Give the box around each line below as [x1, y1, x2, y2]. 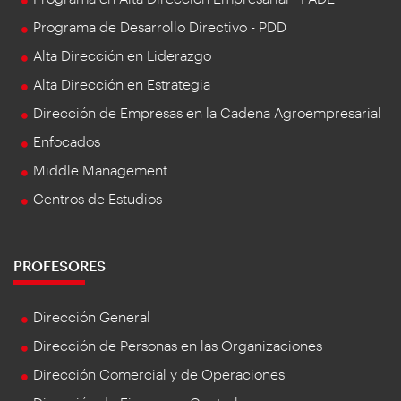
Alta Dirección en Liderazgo [33, 46, 211, 64]
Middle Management [33, 160, 167, 178]
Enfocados [33, 132, 100, 149]
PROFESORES [13, 256, 106, 274]
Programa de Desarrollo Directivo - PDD [33, 17, 286, 35]
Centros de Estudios [33, 189, 162, 207]
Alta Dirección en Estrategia [33, 74, 210, 92]
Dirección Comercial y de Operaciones [33, 364, 285, 382]
